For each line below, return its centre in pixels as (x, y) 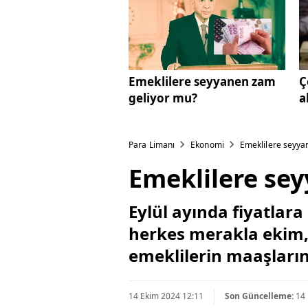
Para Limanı (152, 144)
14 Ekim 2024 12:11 (166, 296)
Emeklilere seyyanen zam (202, 81)
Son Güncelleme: (259, 296)
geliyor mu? (163, 98)
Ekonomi (207, 144)
